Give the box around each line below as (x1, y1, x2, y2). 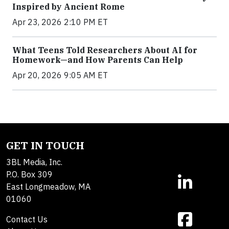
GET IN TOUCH (6, 139, 84, 153)
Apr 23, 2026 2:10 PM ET (12, 17, 108, 28)
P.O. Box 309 (6, 169, 53, 180)
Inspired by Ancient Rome (12, 2, 125, 12)
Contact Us (6, 214, 48, 225)
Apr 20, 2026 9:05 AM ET (12, 70, 108, 81)
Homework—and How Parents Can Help (12, 55, 183, 65)
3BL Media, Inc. (6, 157, 62, 168)
